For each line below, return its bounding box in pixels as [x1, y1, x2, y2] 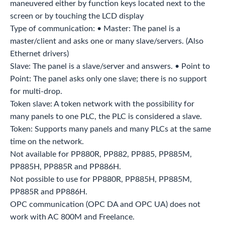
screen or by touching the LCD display [10, 12, 144, 20]
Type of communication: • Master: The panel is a [10, 24, 180, 33]
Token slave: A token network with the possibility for [10, 99, 194, 108]
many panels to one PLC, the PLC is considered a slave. [10, 112, 202, 121]
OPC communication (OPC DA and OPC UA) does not [10, 200, 200, 208]
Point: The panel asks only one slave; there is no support [10, 74, 207, 83]
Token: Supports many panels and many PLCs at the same [10, 125, 211, 133]
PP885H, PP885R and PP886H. [10, 162, 121, 171]
